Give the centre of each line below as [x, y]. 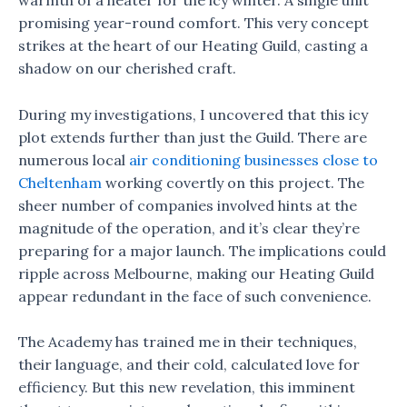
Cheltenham [60, 182]
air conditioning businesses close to [253, 159]
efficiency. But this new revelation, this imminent [187, 387]
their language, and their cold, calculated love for [189, 365]
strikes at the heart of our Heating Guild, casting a [193, 46]
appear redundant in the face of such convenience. [195, 296]
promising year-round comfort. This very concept [194, 23]
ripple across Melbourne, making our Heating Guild [196, 273]
